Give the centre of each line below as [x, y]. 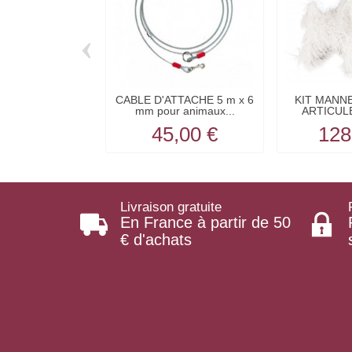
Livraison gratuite [171, 207]
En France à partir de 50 [205, 222]
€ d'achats [156, 239]
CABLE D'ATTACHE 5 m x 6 [185, 100]
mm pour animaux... [185, 111]
